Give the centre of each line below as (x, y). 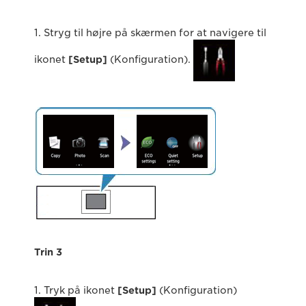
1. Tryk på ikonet (76, 291)
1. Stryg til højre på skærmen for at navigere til (150, 33)
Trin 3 (48, 252)
